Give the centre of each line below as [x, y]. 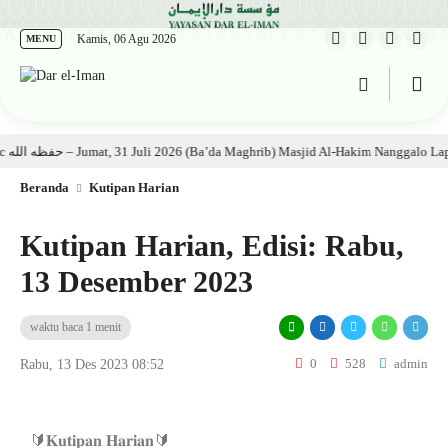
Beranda [44, 188]
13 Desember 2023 [136, 282]
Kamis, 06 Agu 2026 [126, 39]
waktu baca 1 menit [75, 327]
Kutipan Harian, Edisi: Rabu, [212, 246]
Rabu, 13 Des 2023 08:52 [92, 365]
